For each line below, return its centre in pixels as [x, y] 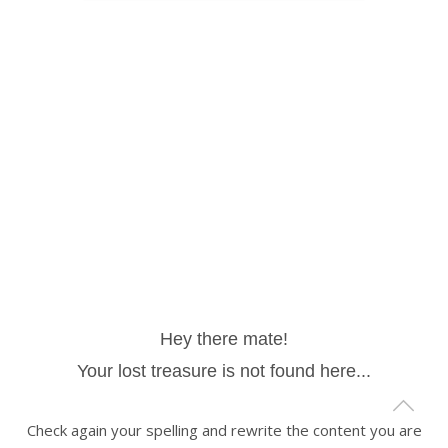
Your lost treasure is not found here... [224, 371]
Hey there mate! [224, 339]
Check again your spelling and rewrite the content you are [224, 430]
